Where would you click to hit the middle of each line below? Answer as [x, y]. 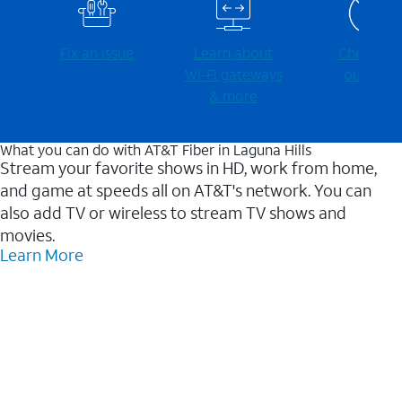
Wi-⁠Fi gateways [233, 74]
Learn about [233, 53]
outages [370, 74]
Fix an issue [97, 53]
